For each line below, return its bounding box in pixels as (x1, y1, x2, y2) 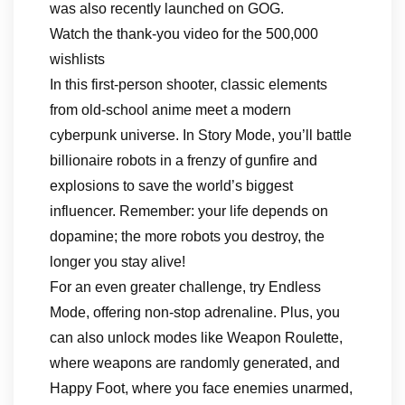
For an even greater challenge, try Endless (50, 279, 321, 295)
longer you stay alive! (50, 254, 185, 269)
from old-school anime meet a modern (50, 102, 291, 118)
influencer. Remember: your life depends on (50, 203, 328, 219)
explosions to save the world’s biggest (50, 178, 293, 193)
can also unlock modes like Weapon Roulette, (50, 330, 343, 345)
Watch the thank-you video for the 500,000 (50, 26, 318, 42)
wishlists (50, 52, 105, 67)
